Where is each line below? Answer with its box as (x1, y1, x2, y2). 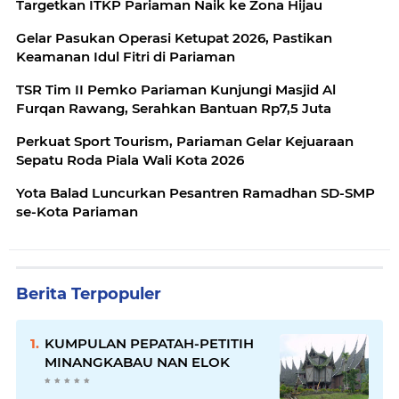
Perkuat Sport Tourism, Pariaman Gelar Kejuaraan (16, 133, 354, 150)
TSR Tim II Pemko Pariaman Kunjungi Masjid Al (16, 81, 336, 98)
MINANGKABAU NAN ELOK (45, 354, 230, 370)
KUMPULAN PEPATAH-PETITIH (45, 335, 254, 352)
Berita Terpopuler (16, 284, 161, 304)
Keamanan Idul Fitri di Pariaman (16, 48, 235, 65)
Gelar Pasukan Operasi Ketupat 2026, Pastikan (16, 29, 332, 46)
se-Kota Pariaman (16, 203, 138, 220)
